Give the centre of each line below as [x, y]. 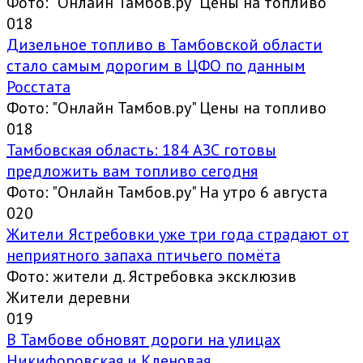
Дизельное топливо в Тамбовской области [164, 45]
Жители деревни [68, 298]
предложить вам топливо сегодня [132, 171]
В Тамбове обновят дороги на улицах [143, 340]
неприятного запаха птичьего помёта [143, 256]
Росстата [38, 87]
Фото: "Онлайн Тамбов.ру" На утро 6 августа [167, 192]
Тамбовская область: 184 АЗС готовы [141, 150]
